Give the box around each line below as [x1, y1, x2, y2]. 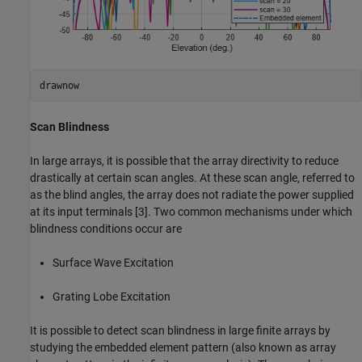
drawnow [39, 79, 79, 91]
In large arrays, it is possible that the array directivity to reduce [30, 154, 339, 167]
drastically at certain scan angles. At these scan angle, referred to [30, 171, 355, 184]
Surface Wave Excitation [53, 256, 174, 269]
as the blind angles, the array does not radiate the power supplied [30, 188, 354, 201]
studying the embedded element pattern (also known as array [30, 341, 336, 354]
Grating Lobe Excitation [53, 290, 170, 303]
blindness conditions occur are [30, 222, 182, 235]
